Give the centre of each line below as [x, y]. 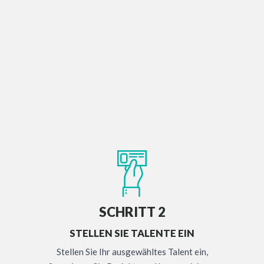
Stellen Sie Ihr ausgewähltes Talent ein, [132, 251]
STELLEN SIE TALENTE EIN [132, 234]
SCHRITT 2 [132, 212]
